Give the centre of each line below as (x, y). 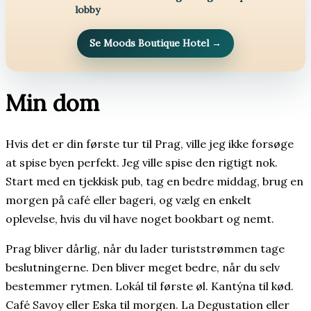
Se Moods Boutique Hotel (151, 43)
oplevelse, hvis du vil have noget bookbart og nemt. (140, 218)
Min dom (52, 103)
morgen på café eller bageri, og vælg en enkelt (128, 200)
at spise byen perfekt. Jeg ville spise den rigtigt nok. (142, 162)
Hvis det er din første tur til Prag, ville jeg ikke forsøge (150, 143)
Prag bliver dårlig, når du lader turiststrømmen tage (145, 248)
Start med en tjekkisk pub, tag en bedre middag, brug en (154, 181)
